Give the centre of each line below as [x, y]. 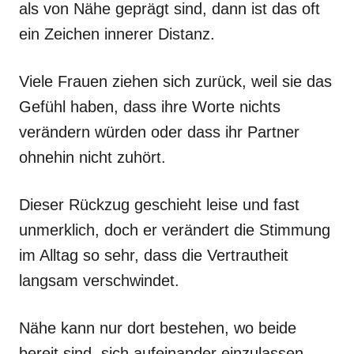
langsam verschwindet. [99, 280]
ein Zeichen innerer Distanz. [117, 34]
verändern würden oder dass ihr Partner [159, 132]
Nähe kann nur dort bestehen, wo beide [158, 328]
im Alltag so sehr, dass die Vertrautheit [154, 255]
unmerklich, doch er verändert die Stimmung [175, 230]
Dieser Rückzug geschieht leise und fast [159, 204]
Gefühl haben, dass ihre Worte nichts [150, 106]
